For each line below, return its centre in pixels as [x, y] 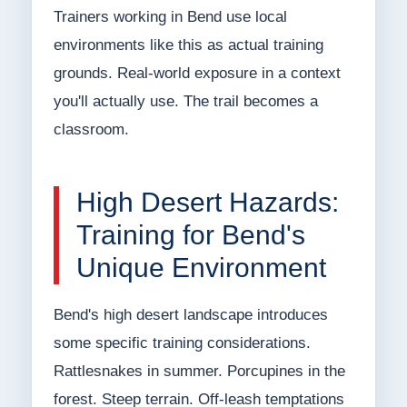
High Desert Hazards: [207, 203]
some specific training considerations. [182, 343]
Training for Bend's [190, 235]
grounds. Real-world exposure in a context [197, 74]
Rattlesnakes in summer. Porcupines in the [199, 372]
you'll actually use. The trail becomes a [185, 102]
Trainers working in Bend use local [170, 17]
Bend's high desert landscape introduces [190, 315]
